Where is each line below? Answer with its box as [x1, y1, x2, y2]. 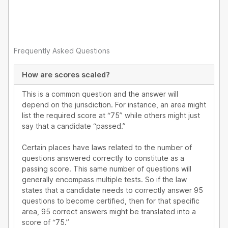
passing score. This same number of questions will [22, 164, 191, 173]
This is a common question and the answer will [22, 89, 178, 98]
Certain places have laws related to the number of [22, 142, 192, 152]
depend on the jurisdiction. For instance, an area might [22, 100, 206, 109]
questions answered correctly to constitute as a [22, 153, 184, 162]
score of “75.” [22, 217, 69, 226]
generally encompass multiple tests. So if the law [22, 175, 187, 184]
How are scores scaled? [22, 70, 110, 79]
